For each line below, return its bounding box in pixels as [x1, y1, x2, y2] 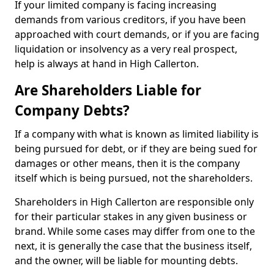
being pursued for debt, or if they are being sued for [15, 142, 257, 155]
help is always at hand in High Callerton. [15, 57, 199, 70]
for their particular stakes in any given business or [15, 210, 247, 223]
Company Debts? [15, 101, 130, 120]
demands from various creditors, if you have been [15, 13, 246, 26]
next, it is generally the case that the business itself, [15, 239, 252, 253]
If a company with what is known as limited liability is [15, 127, 259, 141]
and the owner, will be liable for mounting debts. [15, 254, 238, 267]
